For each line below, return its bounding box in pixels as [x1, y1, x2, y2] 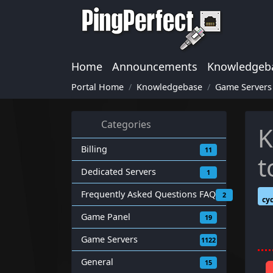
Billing [81, 143, 107, 155]
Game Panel [81, 211, 130, 222]
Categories [96, 118, 151, 131]
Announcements [112, 59, 197, 74]
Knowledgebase [136, 81, 202, 93]
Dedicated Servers [81, 166, 156, 177]
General [81, 256, 113, 268]
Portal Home [71, 81, 124, 93]
